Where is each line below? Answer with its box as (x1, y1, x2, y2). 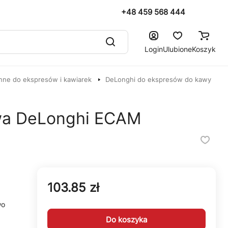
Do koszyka (105, 214, 147, 224)
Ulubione (163, 44, 192, 53)
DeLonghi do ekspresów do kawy (105, 75, 211, 83)
